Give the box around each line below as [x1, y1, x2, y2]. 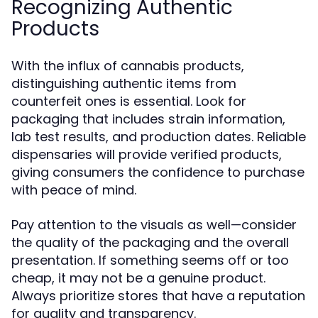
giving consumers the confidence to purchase [11, 163, 305, 181]
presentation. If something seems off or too [11, 251, 289, 269]
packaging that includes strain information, [11, 110, 285, 128]
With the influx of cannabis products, [11, 57, 244, 75]
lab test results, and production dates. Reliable [11, 128, 306, 146]
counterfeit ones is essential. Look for [11, 92, 246, 110]
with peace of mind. [11, 181, 136, 199]
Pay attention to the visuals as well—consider [11, 216, 297, 234]
